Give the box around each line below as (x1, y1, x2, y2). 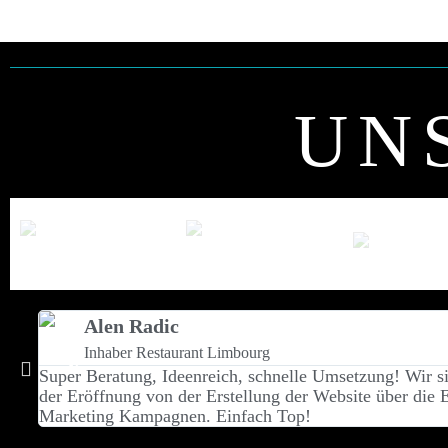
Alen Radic (84, 315, 179, 337)
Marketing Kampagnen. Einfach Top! (39, 406, 311, 426)
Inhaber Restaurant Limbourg (84, 344, 270, 361)
